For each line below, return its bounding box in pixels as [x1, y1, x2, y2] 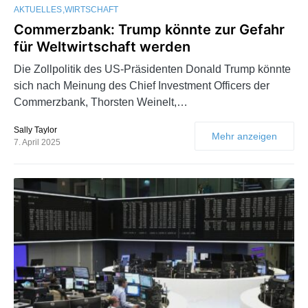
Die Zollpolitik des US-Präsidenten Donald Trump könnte [14, 63, 291, 75]
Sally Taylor [14, 124, 57, 135]
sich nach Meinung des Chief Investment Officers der [14, 79, 269, 91]
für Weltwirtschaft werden [14, 38, 190, 55]
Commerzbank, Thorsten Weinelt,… [14, 96, 188, 108]
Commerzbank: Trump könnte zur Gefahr [14, 21, 285, 38]
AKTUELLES [14, 4, 62, 14]
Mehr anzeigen [212, 130, 277, 142]
